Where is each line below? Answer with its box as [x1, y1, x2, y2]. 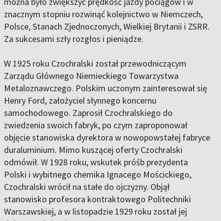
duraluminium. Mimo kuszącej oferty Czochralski [4, 144, 183, 156]
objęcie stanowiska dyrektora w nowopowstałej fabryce [4, 132, 210, 144]
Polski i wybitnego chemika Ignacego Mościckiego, [4, 169, 191, 181]
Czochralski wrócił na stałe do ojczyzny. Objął [4, 181, 170, 193]
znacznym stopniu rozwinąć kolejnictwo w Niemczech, [4, 8, 203, 20]
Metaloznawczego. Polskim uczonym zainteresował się [4, 82, 207, 94]
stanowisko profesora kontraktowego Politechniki [4, 193, 191, 205]
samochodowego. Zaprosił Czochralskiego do [4, 107, 173, 119]
